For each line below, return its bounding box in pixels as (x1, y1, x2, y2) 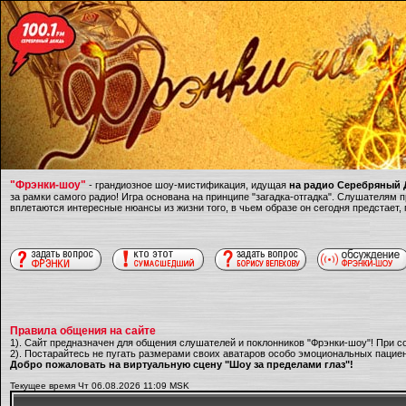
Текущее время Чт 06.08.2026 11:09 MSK (10, 381, 189, 391)
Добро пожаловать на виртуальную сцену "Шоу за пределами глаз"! (10, 359, 353, 370)
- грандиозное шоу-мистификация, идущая (86, 179, 289, 190)
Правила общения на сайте (10, 324, 156, 337)
